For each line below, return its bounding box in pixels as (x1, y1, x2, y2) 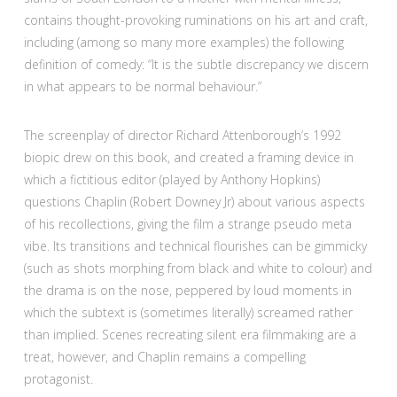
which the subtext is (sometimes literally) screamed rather (23, 304, 353, 322)
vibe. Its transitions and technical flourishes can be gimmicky (23, 237, 367, 255)
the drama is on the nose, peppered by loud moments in (23, 282, 352, 300)
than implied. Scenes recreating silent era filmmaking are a (23, 326, 356, 344)
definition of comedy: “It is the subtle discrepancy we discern (23, 56, 369, 74)
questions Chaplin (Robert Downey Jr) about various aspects (23, 193, 365, 211)
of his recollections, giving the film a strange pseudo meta (23, 215, 352, 233)
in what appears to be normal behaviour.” (23, 78, 261, 96)
